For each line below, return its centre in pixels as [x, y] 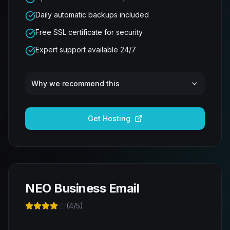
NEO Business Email [82, 188]
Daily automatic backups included [92, 15]
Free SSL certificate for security [89, 32]
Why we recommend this [75, 83]
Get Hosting [109, 118]
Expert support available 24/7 [86, 50]
